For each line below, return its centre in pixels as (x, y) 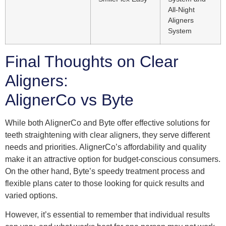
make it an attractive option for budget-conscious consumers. (113, 159)
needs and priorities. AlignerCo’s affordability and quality (106, 147)
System (180, 31)
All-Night (181, 10)
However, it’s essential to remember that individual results (107, 215)
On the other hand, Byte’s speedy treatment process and (105, 171)
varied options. (31, 195)
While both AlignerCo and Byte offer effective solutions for (107, 123)
